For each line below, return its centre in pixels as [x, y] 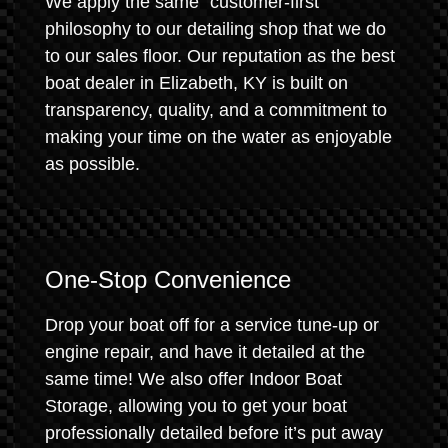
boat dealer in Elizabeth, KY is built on [196, 83]
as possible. [92, 164]
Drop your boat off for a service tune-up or [212, 325]
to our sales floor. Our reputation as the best [220, 56]
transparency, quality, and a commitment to [216, 110]
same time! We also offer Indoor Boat [193, 379]
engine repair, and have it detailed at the [205, 352]
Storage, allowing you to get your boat [196, 406]
